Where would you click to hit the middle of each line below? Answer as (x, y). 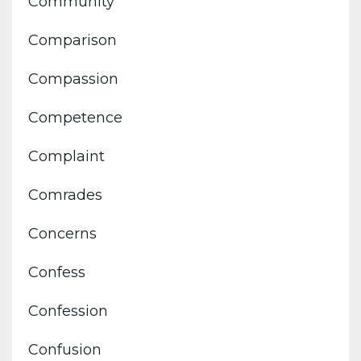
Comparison (73, 40)
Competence (75, 117)
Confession (68, 311)
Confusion (65, 349)
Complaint (66, 156)
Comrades (65, 195)
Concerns (62, 233)
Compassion (73, 79)
